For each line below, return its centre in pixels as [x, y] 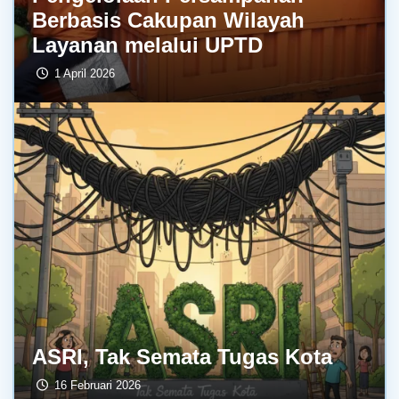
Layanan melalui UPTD [147, 45]
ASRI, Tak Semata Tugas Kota [182, 356]
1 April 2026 [85, 73]
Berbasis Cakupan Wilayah [168, 20]
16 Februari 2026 [98, 385]
